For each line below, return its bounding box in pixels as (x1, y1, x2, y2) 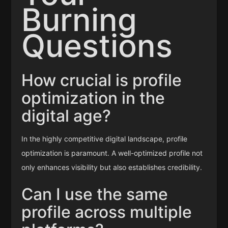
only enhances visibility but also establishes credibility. (21, 163, 203, 172)
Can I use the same (21, 184, 168, 205)
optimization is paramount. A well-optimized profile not (21, 149, 203, 158)
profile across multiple (21, 202, 192, 222)
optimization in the (21, 88, 165, 108)
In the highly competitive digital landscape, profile (21, 134, 188, 144)
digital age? (21, 106, 111, 126)
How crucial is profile (21, 70, 182, 91)
